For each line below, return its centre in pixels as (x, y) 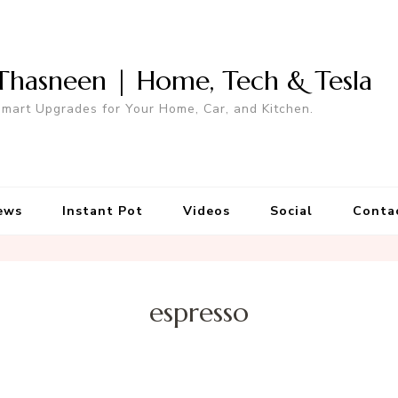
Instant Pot (102, 211)
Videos (206, 211)
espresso (199, 313)
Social (291, 211)
